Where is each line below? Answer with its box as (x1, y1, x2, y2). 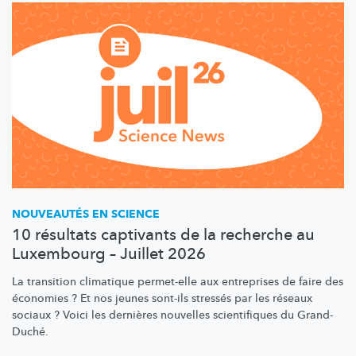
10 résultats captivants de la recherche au (12, 223, 315, 246)
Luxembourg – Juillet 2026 (12, 242, 206, 265)
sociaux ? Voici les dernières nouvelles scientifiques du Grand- (12, 307, 333, 323)
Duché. (12, 323, 48, 339)
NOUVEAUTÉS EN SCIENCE (12, 206, 160, 222)
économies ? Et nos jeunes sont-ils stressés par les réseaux (12, 290, 312, 306)
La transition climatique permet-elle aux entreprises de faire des (12, 273, 343, 289)
